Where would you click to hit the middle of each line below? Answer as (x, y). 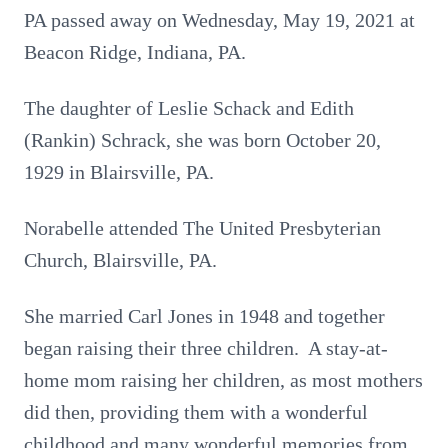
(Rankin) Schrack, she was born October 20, (202, 140)
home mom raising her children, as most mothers (223, 380)
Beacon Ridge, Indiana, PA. (135, 52)
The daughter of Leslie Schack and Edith (189, 108)
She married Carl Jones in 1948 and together (204, 316)
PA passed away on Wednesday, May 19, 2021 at (219, 20)
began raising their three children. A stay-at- (206, 348)
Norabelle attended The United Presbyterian (202, 228)
